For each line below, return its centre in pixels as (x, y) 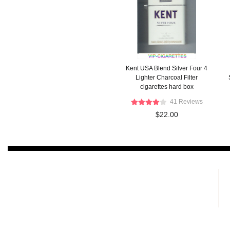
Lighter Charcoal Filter (167, 78)
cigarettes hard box (167, 87)
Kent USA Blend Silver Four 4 (167, 68)
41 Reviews (186, 102)
